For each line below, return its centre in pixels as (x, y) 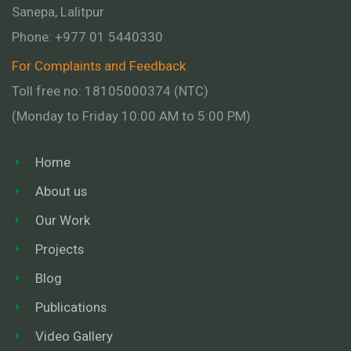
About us (61, 191)
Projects (60, 249)
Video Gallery (74, 336)
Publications (71, 307)
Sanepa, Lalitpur (58, 11)
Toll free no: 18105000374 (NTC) (110, 90)
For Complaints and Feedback (99, 65)
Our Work (63, 220)
